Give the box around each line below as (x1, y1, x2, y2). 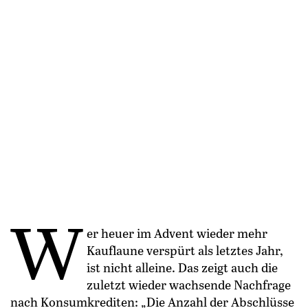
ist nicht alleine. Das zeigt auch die (87, 259, 278, 276)
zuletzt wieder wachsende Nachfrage (87, 276, 291, 294)
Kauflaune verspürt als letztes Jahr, (87, 242, 283, 259)
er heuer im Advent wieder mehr (87, 225, 267, 242)
